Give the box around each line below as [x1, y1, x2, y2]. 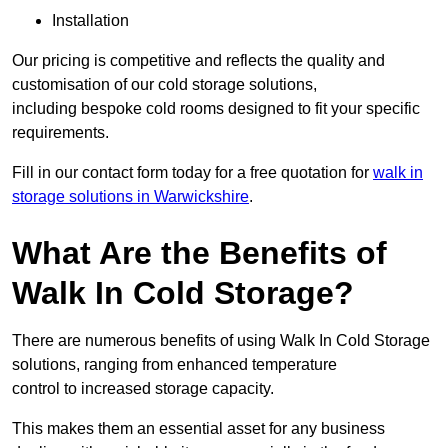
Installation [52, 12, 129, 30]
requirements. [12, 124, 109, 142]
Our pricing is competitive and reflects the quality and [12, 52, 385, 70]
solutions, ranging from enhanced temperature [12, 356, 337, 374]
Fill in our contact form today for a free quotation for [12, 164, 373, 182]
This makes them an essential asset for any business [12, 420, 385, 438]
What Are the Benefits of [12, 235, 387, 272]
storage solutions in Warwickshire [12, 188, 249, 206]
